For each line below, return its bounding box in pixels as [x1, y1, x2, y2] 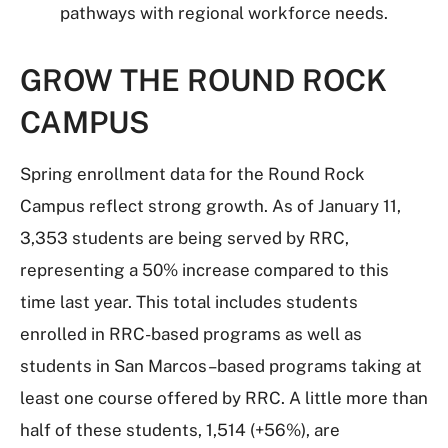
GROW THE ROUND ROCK [20, 62, 387, 98]
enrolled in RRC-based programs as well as [20, 324, 362, 344]
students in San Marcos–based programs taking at [20, 356, 422, 376]
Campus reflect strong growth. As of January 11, [20, 196, 401, 216]
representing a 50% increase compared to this [20, 260, 389, 280]
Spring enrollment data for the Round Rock [20, 164, 365, 184]
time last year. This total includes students [20, 292, 358, 312]
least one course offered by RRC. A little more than [20, 388, 428, 408]
